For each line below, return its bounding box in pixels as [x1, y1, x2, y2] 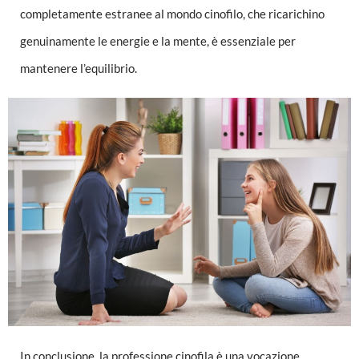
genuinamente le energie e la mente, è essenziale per [20, 33, 296, 48]
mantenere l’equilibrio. [20, 60, 137, 75]
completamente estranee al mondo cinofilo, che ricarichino [20, 6, 325, 21]
